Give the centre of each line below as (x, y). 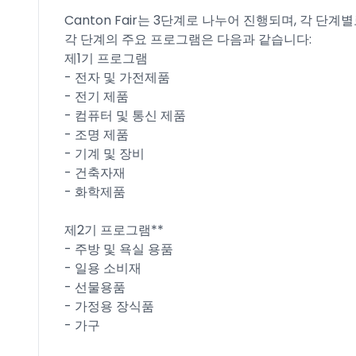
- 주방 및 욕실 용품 (119, 249)
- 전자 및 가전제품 (117, 77)
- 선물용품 (95, 287)
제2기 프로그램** (114, 230)
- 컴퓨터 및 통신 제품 (125, 116)
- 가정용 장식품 (109, 306)
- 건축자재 (95, 173)
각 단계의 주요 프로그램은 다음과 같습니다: (188, 39)
